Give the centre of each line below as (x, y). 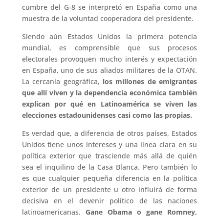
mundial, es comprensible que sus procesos (109, 48)
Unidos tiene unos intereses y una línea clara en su (109, 144)
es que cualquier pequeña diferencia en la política (109, 178)
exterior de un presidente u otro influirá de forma (109, 189)
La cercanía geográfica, (62, 81)
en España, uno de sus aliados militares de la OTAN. (109, 70)
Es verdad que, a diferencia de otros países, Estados (109, 133)
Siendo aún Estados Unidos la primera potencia (109, 36)
